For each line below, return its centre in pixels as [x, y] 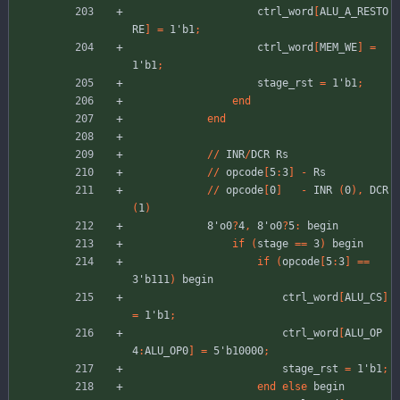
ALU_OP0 [167, 351]
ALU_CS [363, 298]
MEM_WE [338, 48]
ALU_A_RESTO [354, 12]
